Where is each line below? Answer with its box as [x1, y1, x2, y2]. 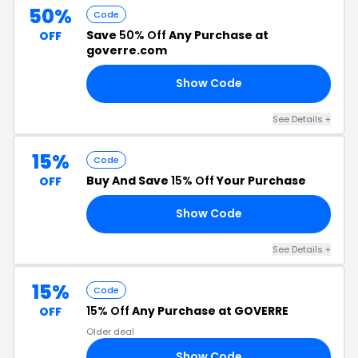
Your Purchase [214, 172, 306, 189]
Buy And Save [86, 172, 171, 189]
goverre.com [86, 42, 167, 58]
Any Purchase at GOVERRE [129, 302, 288, 319]
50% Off [119, 26, 166, 43]
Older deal [86, 324, 134, 338]
